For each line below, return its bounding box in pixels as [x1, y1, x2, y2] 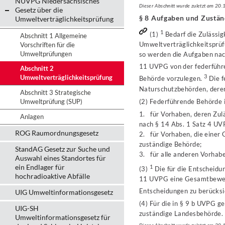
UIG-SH [15, 204, 39, 212]
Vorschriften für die [20, 41, 75, 49]
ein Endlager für [15, 163, 65, 171]
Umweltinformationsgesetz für [15, 213, 110, 221]
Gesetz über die [15, 6, 63, 14]
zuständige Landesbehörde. [139, 209, 223, 218]
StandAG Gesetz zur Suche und [15, 145, 110, 153]
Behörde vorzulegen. [139, 74, 204, 83]
